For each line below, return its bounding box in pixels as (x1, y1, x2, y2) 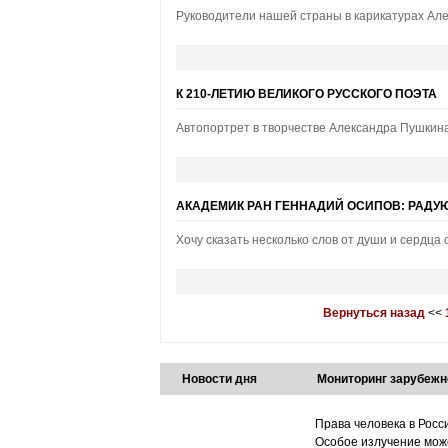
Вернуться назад (322, 306, 425, 320)
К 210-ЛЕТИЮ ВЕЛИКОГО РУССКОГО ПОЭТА (175, 87, 437, 101)
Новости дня (181, 372, 257, 386)
